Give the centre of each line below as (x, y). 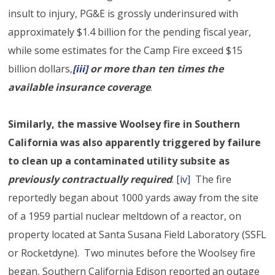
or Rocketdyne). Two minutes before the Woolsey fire (132, 253)
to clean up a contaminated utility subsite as (119, 161)
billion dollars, (41, 68)
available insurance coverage (79, 87)
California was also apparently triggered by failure (135, 142)
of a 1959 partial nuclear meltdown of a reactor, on (125, 216)
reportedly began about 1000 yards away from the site (134, 197)
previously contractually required (90, 179)
